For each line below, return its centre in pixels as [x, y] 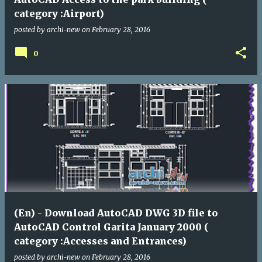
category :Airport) [59, 13]
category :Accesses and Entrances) [100, 241]
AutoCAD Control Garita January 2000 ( [111, 227]
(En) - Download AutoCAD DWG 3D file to [116, 213]
